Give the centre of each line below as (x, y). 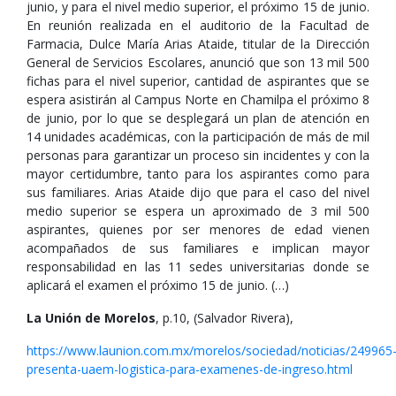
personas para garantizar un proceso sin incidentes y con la (198, 155)
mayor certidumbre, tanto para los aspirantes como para (198, 174)
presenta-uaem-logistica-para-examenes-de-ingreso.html (190, 369)
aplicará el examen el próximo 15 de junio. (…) (158, 285)
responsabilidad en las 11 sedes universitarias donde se (198, 267)
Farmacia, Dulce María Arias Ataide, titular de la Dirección (198, 44)
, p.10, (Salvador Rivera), (225, 318)
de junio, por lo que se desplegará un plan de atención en (198, 118)
